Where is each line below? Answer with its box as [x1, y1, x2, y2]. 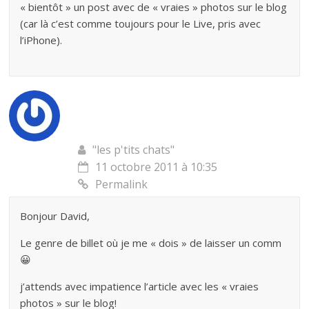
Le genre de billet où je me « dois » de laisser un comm [20, 236, 282, 250]
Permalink [95, 177, 148, 192]
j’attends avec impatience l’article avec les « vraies [20, 279, 259, 294]
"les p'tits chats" [92, 142, 175, 158]
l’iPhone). [20, 33, 63, 48]
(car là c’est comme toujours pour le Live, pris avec [20, 17, 261, 31]
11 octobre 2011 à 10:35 [95, 159, 218, 175]
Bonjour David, [20, 209, 90, 223]
